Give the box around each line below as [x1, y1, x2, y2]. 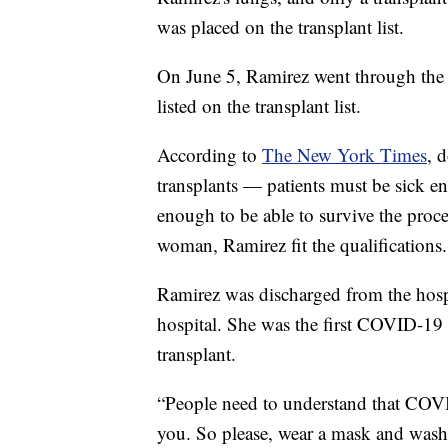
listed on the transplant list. [157, 93, 361, 119]
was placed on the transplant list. [157, 14, 404, 40]
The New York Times [262, 142, 427, 168]
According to [157, 142, 262, 168]
